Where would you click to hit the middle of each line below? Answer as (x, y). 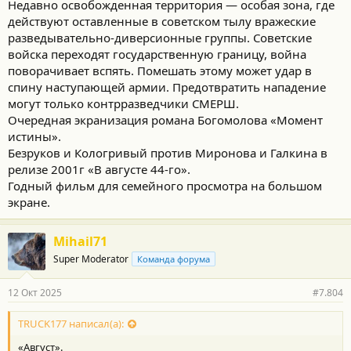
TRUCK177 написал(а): (71, 324)
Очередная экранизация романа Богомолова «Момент (165, 120)
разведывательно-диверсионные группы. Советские (160, 38)
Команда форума (174, 259)
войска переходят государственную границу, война (157, 54)
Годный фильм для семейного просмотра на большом (165, 186)
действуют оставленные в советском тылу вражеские (162, 21)
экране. (29, 202)
